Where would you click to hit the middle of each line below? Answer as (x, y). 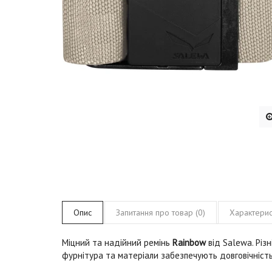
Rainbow (189, 242)
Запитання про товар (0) (161, 212)
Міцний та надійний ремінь (117, 242)
